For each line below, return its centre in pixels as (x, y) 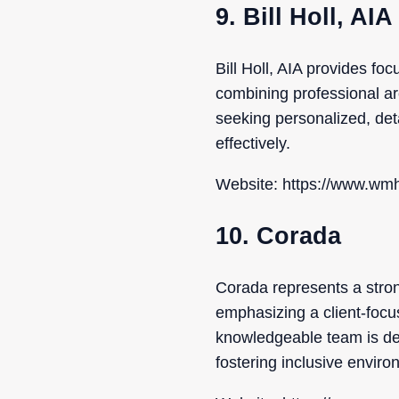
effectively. (253, 144)
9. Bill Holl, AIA (304, 17)
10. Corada (278, 236)
